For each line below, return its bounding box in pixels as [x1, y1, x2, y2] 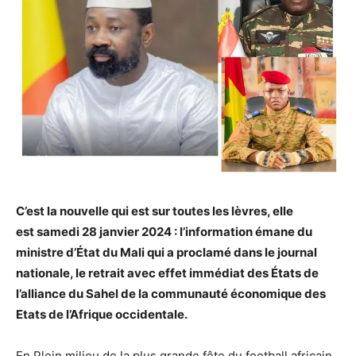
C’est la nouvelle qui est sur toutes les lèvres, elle [16, 203, 293, 219]
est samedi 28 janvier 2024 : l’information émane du [16, 224, 312, 240]
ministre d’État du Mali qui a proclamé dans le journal [16, 245, 317, 261]
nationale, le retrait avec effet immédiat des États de [16, 265, 319, 281]
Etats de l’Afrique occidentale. [16, 307, 188, 323]
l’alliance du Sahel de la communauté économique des [16, 286, 326, 302]
